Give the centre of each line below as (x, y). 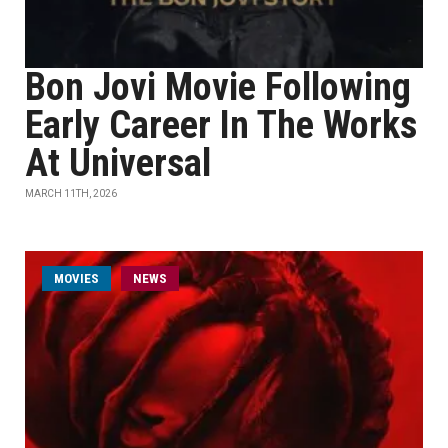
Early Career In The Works (221, 125)
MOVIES (76, 278)
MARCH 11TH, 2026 (71, 193)
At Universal (118, 163)
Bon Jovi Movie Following (218, 87)
